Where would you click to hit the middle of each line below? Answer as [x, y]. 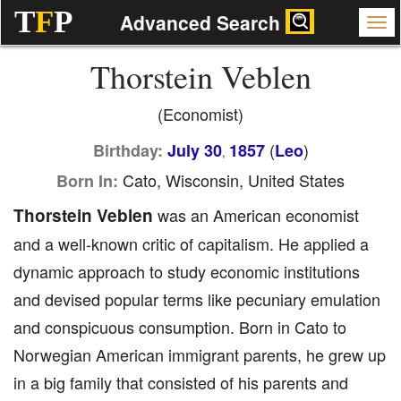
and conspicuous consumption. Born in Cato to [180, 327]
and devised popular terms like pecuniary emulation [197, 299]
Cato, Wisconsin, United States [231, 180]
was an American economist [256, 215]
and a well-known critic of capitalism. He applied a [191, 243]
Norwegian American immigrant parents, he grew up [200, 354]
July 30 [194, 150]
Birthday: [128, 150]
